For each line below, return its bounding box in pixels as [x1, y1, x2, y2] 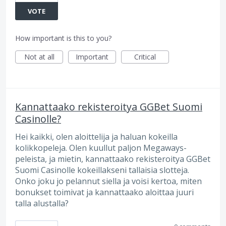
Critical [134, 52, 156, 62]
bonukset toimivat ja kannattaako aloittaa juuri [15, 187, 194, 198]
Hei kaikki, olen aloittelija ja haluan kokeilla [15, 131, 178, 143]
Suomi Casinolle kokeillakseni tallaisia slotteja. [15, 164, 189, 176]
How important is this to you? [15, 33, 111, 43]
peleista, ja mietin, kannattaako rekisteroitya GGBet [15, 153, 210, 165]
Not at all [24, 52, 54, 62]
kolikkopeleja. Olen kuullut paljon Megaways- [15, 142, 187, 154]
